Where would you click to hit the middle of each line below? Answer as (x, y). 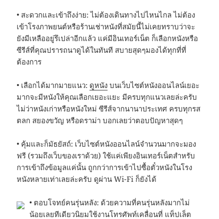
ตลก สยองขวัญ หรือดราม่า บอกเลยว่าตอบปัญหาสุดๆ (100, 120)
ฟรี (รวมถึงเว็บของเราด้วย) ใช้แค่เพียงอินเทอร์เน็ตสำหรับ (106, 155)
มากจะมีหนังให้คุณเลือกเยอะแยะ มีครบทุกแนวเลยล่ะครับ (107, 97)
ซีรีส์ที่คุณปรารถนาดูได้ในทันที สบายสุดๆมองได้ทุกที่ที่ (102, 50)
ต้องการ (29, 61)
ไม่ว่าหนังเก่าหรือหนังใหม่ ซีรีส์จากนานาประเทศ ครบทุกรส (109, 108)
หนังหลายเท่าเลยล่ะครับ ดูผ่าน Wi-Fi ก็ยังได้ (87, 179)
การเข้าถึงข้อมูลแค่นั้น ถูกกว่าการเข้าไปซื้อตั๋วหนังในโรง (105, 167)
